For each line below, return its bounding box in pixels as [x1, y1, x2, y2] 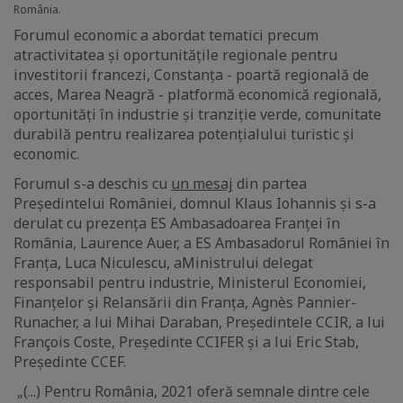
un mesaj [171, 174, 233, 194]
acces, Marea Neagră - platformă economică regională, [13, 85, 381, 105]
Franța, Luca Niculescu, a [13, 253, 182, 273]
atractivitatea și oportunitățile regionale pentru [13, 45, 337, 66]
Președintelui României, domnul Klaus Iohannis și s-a [13, 193, 376, 214]
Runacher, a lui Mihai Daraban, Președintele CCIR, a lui [13, 312, 385, 333]
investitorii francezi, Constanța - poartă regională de [13, 65, 369, 85]
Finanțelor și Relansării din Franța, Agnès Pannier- [13, 292, 356, 313]
